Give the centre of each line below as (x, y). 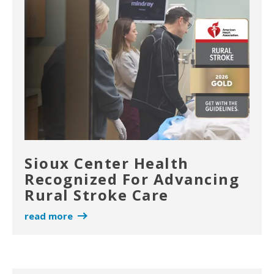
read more (49, 216)
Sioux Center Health (107, 163)
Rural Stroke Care (97, 195)
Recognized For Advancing (132, 179)
